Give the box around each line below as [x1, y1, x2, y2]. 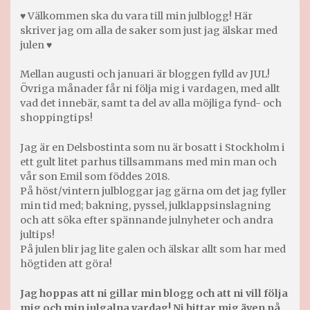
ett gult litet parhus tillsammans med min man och [20, 155, 277, 168]
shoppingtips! [20, 111, 93, 125]
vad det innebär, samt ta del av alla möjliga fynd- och [20, 97, 282, 110]
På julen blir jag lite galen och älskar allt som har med [20, 242, 286, 255]
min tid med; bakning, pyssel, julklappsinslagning [20, 199, 271, 212]
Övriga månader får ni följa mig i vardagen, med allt [20, 82, 280, 95]
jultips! [20, 228, 55, 241]
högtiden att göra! [20, 257, 112, 270]
